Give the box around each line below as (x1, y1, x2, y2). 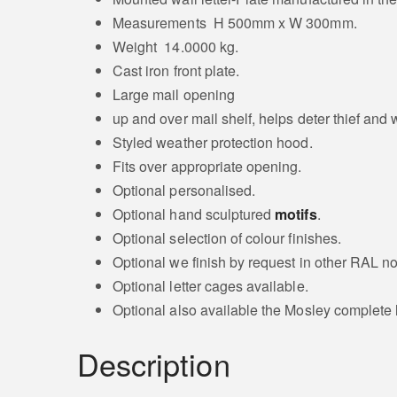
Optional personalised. (113, 180, 256, 201)
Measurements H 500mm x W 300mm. (113, 12, 357, 34)
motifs (275, 204, 317, 225)
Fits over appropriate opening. (113, 156, 302, 177)
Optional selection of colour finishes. (113, 228, 341, 249)
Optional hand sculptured (113, 204, 276, 225)
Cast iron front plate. (113, 60, 240, 82)
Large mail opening (113, 84, 235, 105)
